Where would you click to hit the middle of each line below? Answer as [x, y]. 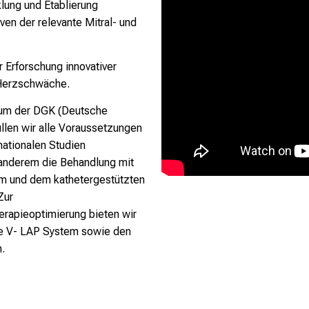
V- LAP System [42, 232]
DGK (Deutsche [70, 111]
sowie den [105, 232]
